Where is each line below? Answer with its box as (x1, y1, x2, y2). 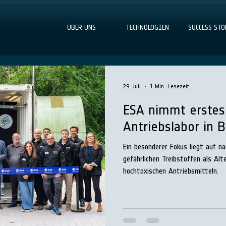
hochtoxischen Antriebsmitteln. (123, 166, 218, 176)
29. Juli (123, 83, 141, 90)
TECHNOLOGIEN (126, 23, 169, 32)
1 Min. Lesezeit (150, 83, 189, 90)
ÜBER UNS (67, 23, 96, 32)
